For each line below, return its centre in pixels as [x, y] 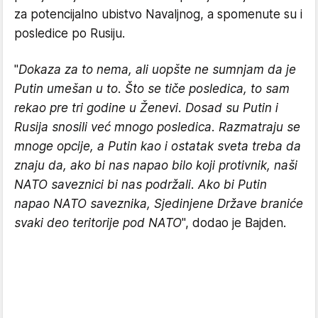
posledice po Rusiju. [70, 33]
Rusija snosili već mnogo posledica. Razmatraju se [157, 127]
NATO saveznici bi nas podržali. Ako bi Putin [141, 185]
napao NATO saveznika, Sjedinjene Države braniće [159, 204]
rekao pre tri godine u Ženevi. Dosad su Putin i [146, 108]
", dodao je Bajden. [234, 223]
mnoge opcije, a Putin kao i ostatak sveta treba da [158, 146]
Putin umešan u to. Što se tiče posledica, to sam [152, 89]
